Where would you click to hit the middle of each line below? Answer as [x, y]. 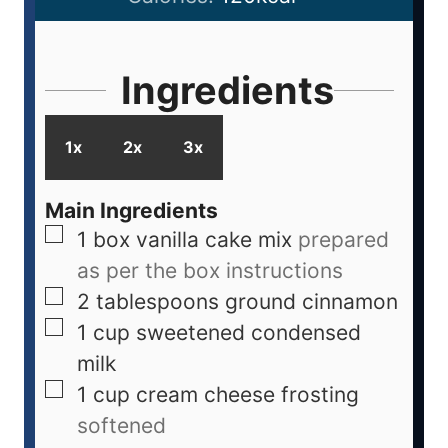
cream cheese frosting [247, 395]
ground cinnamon [311, 302]
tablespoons [157, 302]
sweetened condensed [248, 333]
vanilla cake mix [214, 240]
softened [121, 426]
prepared [343, 240]
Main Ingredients [131, 211]
